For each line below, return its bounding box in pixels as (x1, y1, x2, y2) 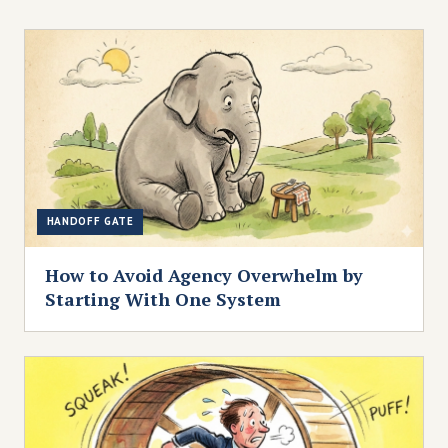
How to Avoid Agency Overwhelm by (45, 263, 363, 288)
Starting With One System (45, 287, 281, 312)
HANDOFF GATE (46, 214, 134, 229)
